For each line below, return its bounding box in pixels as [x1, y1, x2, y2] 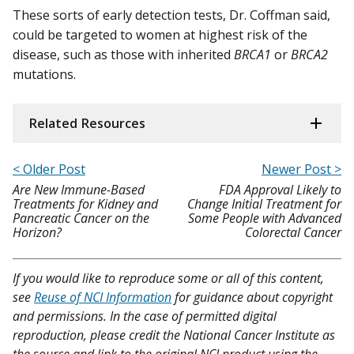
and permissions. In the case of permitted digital [13, 307, 277, 325]
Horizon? [13, 223, 62, 241]
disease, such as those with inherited [13, 45, 234, 63]
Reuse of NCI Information [34, 288, 171, 306]
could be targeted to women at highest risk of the [13, 25, 307, 43]
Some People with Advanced [188, 209, 341, 227]
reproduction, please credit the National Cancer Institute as [13, 326, 335, 344]
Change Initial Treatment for [187, 194, 341, 213]
